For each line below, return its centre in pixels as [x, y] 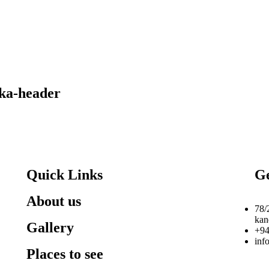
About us [53, 201]
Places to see [65, 254]
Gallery [50, 227]
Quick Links [64, 174]
